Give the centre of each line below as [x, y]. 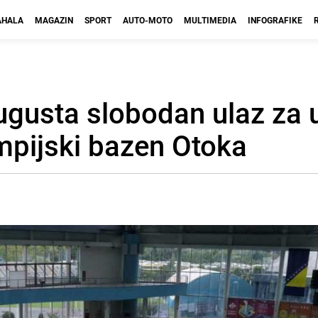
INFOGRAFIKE [275, 20]
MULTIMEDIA [210, 20]
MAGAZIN [54, 20]
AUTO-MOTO [148, 20]
